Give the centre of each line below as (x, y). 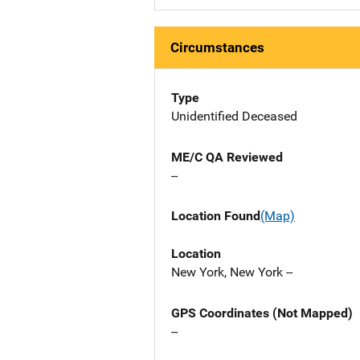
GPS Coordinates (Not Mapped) (262, 313)
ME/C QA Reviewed (227, 157)
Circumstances (217, 48)
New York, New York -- (232, 272)
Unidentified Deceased (234, 117)
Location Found (216, 216)
